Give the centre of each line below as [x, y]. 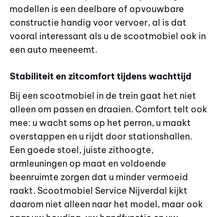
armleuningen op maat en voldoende [88, 163]
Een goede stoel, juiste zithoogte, [82, 150]
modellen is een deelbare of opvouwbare [97, 9]
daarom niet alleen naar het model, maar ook [106, 204]
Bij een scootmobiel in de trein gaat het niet [103, 95]
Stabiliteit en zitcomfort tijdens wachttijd [101, 76]
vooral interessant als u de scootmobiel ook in [108, 36]
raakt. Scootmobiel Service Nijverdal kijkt [99, 190]
